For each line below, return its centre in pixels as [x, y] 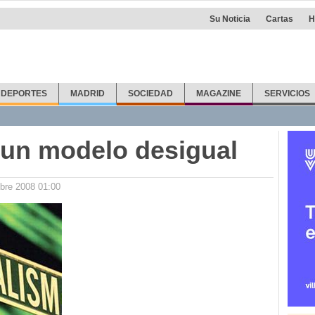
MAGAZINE [218, 94]
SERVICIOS [287, 94]
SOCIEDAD [151, 94]
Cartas [279, 19]
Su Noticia [230, 19]
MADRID [88, 94]
